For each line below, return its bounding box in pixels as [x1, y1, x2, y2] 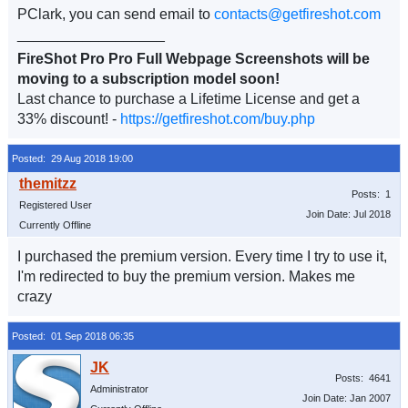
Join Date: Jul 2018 [306, 209, 391, 219]
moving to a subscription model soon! [17, 71, 280, 87]
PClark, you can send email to [17, 6, 214, 22]
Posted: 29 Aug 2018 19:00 [12, 153, 133, 164]
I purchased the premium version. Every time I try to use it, [17, 249, 387, 264]
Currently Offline [19, 219, 91, 230]
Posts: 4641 [335, 372, 391, 383]
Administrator [90, 383, 148, 394]
